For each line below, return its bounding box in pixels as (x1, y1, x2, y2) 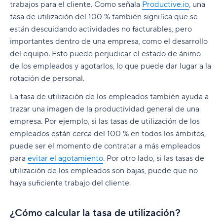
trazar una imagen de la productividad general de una (10, 104, 199, 114)
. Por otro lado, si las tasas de (103, 153, 204, 164)
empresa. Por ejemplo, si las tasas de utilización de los (10, 116, 200, 127)
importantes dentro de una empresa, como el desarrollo (10, 37, 208, 47)
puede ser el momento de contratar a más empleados (10, 141, 200, 151)
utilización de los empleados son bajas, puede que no (10, 166, 198, 176)
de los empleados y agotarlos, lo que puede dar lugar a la (10, 61, 211, 72)
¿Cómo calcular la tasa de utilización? (10, 207, 181, 220)
